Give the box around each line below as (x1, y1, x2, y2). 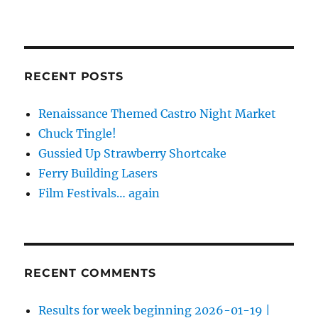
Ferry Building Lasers (38, 166, 158, 181)
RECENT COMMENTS (24, 266, 156, 280)
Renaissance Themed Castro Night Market (38, 106, 277, 121)
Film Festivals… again (38, 186, 160, 201)
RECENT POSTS (24, 70, 124, 84)
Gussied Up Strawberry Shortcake (38, 146, 227, 161)
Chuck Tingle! (38, 126, 117, 141)
